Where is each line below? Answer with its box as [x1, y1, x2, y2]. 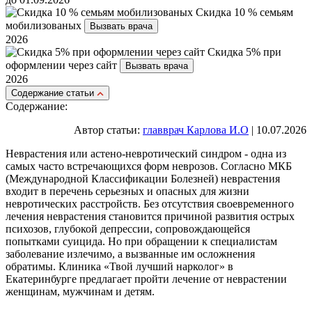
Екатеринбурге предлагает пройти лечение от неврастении [6, 273, 287, 286]
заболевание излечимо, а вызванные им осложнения [6, 248, 255, 260]
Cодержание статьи [11, 88, 94, 99]
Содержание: [6, 100, 68, 113]
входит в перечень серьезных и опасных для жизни [6, 185, 249, 198]
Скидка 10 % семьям [196, 6, 293, 19]
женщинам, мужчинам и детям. [6, 286, 155, 298]
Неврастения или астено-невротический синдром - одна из [6, 148, 286, 160]
